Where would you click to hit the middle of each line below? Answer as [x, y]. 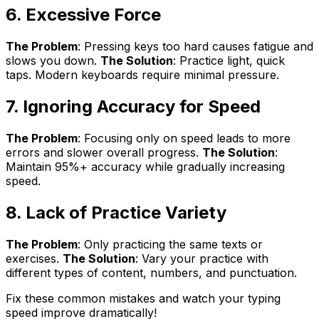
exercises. [34, 258]
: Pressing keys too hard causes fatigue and [195, 47]
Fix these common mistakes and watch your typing [143, 298]
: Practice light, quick [229, 61]
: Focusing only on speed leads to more [184, 138]
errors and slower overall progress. [104, 153]
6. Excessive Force [83, 15]
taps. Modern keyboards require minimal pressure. [142, 75]
